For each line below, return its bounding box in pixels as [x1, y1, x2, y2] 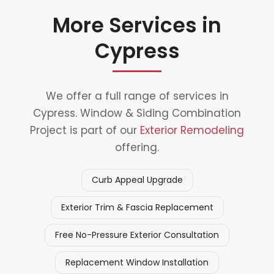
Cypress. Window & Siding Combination [33, 106, 241, 121]
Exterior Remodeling [140, 123, 244, 138]
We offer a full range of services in [45, 89, 229, 104]
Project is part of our [30, 123, 140, 138]
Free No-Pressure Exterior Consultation [55, 229, 219, 242]
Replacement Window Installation [65, 256, 209, 269]
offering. [115, 140, 159, 155]
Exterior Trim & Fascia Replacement [61, 201, 213, 214]
